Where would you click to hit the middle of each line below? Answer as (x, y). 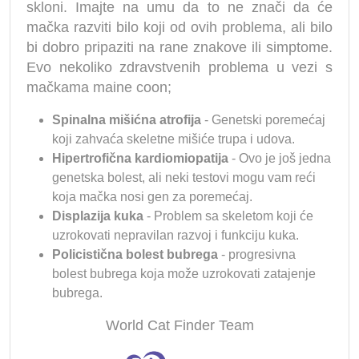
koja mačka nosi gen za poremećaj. (152, 197)
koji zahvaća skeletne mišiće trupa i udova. (173, 139)
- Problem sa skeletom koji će (228, 216)
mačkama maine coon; (99, 88)
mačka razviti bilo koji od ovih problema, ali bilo (179, 28)
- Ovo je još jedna (280, 159)
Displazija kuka (98, 216)
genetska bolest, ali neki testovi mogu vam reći (184, 178)
